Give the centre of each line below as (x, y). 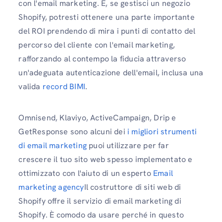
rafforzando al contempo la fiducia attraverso (102, 59)
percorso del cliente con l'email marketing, (97, 45)
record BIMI (64, 87)
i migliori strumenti (161, 132)
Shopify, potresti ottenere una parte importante (107, 17)
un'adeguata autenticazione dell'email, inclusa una (111, 73)
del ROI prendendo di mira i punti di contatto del (107, 31)
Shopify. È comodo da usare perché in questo (101, 215)
